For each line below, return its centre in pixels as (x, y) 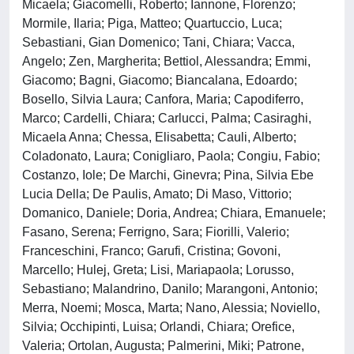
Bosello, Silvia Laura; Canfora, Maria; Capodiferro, (163, 99)
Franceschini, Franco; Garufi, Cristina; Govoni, (151, 251)
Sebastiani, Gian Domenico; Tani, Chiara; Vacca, (158, 42)
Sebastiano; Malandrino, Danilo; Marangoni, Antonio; (170, 289)
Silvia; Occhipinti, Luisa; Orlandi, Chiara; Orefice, (158, 327)
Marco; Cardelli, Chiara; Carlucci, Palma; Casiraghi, (167, 118)
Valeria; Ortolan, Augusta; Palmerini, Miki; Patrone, (163, 346)
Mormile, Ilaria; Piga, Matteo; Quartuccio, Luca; (152, 23)
